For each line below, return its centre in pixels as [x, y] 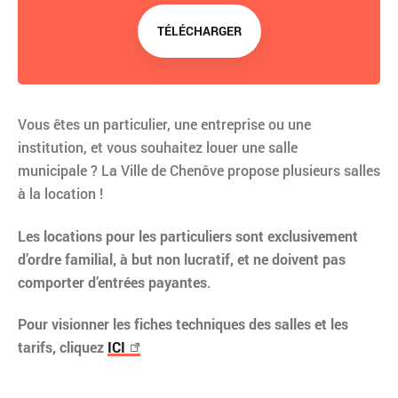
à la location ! [60, 194]
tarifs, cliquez [63, 346]
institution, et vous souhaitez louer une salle [158, 147]
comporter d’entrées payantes [112, 282]
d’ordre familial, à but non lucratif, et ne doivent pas [182, 259]
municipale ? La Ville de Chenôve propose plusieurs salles [199, 171]
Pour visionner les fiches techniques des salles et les [183, 323]
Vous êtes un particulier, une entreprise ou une [164, 124]
